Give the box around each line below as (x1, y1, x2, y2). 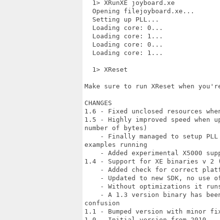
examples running (84, 141, 147, 148)
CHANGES (84, 99, 112, 107)
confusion (84, 199, 120, 207)
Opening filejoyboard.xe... (84, 7, 194, 15)
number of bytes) (84, 124, 147, 132)
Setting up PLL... (84, 16, 159, 23)
